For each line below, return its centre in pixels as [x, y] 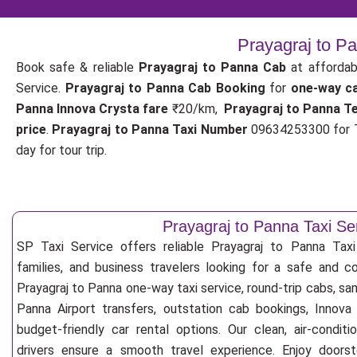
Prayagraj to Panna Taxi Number [150, 129]
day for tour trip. [61, 150]
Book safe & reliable [77, 67]
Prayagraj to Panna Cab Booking [165, 88]
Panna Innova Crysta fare [92, 109]
